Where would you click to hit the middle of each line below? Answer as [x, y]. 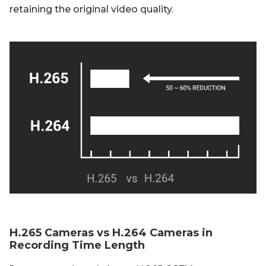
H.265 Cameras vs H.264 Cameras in [111, 233]
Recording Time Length [77, 245]
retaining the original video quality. [91, 9]
